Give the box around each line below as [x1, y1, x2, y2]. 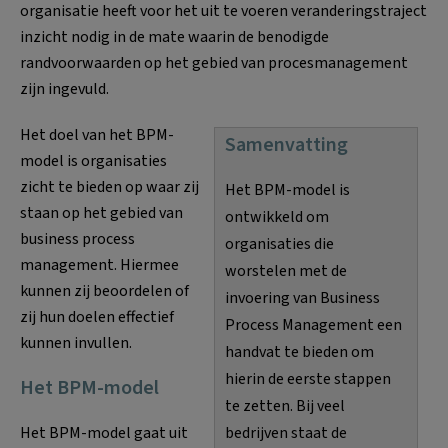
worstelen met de [225, 259, 347, 282]
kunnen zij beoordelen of [20, 279, 189, 302]
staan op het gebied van [20, 201, 183, 224]
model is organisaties [20, 149, 167, 172]
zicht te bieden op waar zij [20, 175, 199, 198]
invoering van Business [225, 286, 380, 309]
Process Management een [225, 313, 402, 336]
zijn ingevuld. [20, 77, 109, 100]
